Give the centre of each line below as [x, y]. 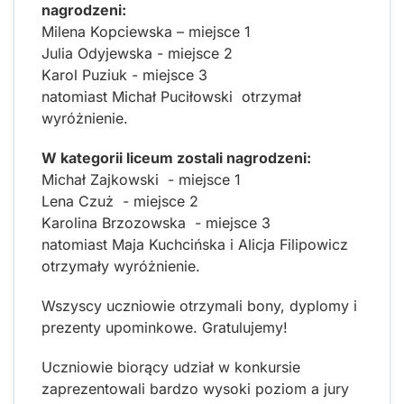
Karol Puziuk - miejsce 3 [124, 74]
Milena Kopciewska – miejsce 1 [146, 31]
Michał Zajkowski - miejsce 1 [141, 179]
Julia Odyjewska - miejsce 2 [137, 53]
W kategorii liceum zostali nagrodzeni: [176, 157]
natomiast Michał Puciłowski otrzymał [171, 96]
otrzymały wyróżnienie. [123, 266]
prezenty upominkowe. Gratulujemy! [165, 327]
